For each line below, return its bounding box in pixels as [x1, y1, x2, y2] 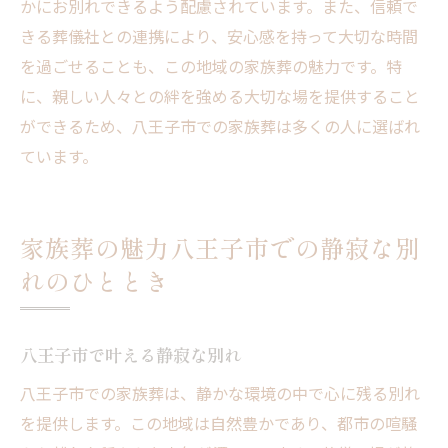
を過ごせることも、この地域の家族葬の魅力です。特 [20, 54, 402, 79]
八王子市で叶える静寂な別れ [20, 342, 241, 368]
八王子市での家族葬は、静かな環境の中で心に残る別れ [20, 381, 420, 406]
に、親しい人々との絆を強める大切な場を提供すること [20, 84, 420, 109]
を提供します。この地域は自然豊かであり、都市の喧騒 [20, 411, 417, 436]
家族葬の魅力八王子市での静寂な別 [20, 230, 420, 266]
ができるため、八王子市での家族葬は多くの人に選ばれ [20, 114, 420, 139]
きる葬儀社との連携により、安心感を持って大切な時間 [20, 24, 418, 49]
